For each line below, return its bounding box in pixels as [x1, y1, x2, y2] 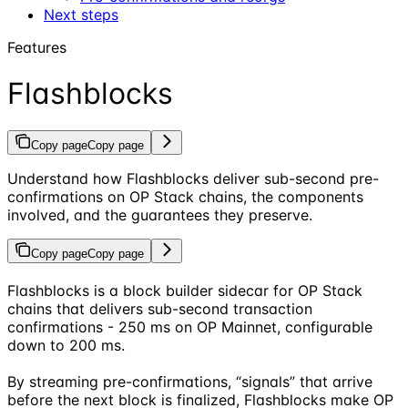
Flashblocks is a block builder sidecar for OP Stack [7, 281, 362, 301]
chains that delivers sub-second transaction [7, 300, 312, 319]
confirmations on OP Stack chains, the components [7, 188, 363, 207]
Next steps [44, 5, 118, 24]
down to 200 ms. [7, 336, 125, 355]
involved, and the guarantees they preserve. [7, 206, 312, 225]
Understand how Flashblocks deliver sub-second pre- [7, 169, 379, 189]
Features [7, 37, 66, 56]
